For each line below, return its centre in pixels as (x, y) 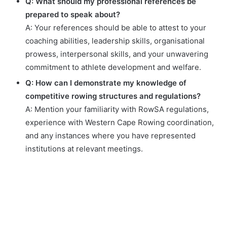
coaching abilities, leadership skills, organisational (115, 41)
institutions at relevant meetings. (84, 149)
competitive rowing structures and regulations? (113, 96)
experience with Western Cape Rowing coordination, (120, 123)
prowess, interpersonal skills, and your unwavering (117, 54)
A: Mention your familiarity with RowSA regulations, (117, 109)
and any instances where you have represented (110, 136)
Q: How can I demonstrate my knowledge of (106, 83)
